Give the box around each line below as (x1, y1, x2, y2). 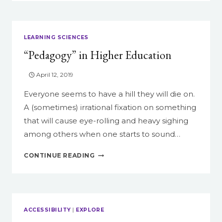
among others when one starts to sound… (24, 129, 180, 139)
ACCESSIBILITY (24, 207, 71, 214)
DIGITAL (94, 28, 123, 36)
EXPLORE (76, 207, 105, 214)
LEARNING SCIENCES (24, 34, 89, 41)
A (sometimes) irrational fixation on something (24, 103, 196, 112)
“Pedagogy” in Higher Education (24, 48, 171, 63)
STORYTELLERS (94, 39, 149, 47)
